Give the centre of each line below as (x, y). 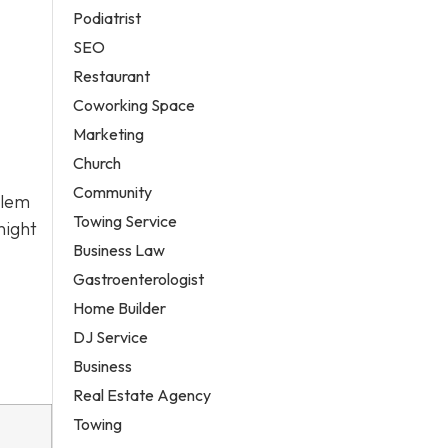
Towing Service (125, 220)
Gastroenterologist (139, 278)
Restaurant (112, 75)
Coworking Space (134, 104)
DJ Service (111, 336)
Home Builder (120, 307)
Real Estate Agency (142, 394)
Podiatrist (107, 17)
